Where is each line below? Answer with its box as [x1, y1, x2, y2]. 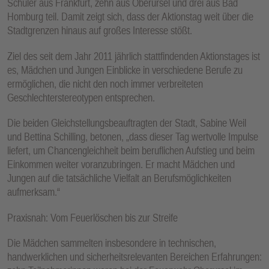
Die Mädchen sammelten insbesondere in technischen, [7, 237, 216, 250]
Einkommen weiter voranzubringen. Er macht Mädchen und [7, 158, 235, 171]
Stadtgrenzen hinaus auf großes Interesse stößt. [7, 24, 192, 37]
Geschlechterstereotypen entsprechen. [7, 91, 155, 104]
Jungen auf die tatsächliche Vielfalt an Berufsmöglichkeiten [7, 172, 231, 185]
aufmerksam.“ [7, 186, 60, 199]
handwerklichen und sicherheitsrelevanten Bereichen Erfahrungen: [7, 250, 262, 264]
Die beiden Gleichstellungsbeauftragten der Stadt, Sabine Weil [7, 116, 246, 130]
